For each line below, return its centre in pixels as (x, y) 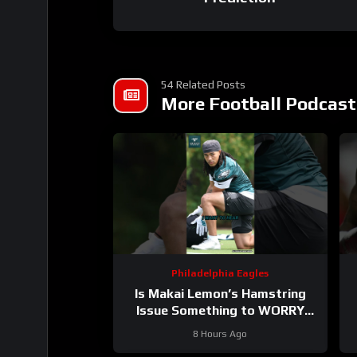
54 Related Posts (203, 85)
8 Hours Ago (220, 333)
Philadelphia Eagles (220, 273)
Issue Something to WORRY (220, 310)
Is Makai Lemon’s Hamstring (220, 293)
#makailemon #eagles (248, 327)
